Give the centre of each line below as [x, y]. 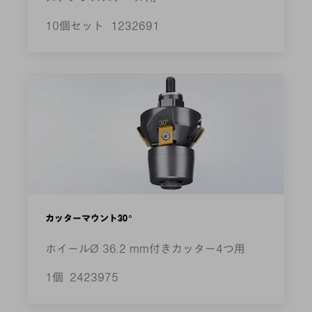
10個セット [76, 26]
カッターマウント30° [89, 218]
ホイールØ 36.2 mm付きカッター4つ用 [145, 249]
